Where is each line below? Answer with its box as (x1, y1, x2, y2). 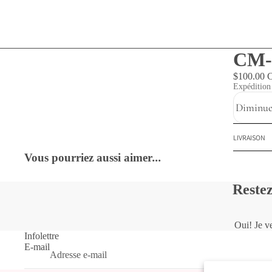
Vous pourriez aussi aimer (24, 151, 152, 165)
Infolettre (24, 231, 59, 242)
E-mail (24, 242, 50, 253)
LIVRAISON (233, 132, 265, 142)
